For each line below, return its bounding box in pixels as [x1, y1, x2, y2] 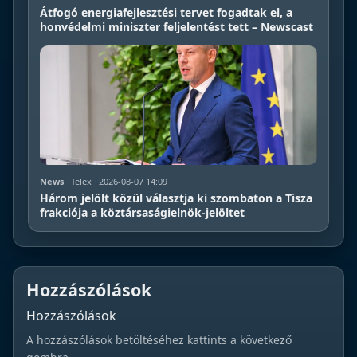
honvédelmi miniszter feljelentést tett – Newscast [40, 18, 313, 34]
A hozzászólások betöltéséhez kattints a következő [26, 331, 292, 347]
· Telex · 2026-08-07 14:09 [64, 175, 167, 187]
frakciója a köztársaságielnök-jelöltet [40, 204, 245, 220]
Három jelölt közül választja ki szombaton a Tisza [40, 190, 312, 206]
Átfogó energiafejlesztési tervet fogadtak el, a [40, 4, 292, 20]
